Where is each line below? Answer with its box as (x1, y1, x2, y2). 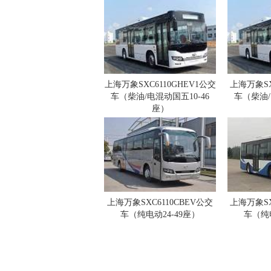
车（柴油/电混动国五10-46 (111, 92, 209, 101)
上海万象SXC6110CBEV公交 (107, 198, 213, 207)
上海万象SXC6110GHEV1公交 (104, 80, 216, 89)
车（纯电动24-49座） (120, 210, 200, 219)
